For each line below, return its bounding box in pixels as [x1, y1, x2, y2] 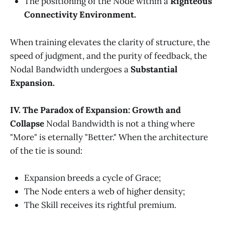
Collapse [10, 118, 44, 129]
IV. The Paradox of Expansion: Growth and [10, 104, 181, 116]
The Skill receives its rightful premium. [24, 199, 176, 210]
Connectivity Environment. [24, 9, 136, 21]
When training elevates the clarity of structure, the [10, 36, 210, 48]
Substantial [131, 63, 177, 75]
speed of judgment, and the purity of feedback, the [10, 50, 207, 61]
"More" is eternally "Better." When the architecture [10, 131, 208, 143]
